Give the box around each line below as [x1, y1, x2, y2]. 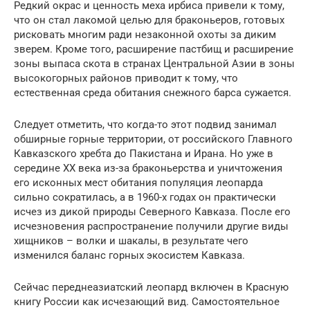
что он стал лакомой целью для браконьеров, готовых [14, 14, 284, 27]
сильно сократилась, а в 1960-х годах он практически [14, 191, 276, 204]
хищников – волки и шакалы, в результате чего [14, 235, 248, 248]
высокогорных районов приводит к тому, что [14, 72, 238, 85]
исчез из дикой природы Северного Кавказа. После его [14, 206, 291, 219]
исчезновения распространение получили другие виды [14, 220, 289, 233]
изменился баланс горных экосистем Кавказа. [14, 249, 245, 262]
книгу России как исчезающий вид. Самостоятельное [14, 295, 280, 309]
